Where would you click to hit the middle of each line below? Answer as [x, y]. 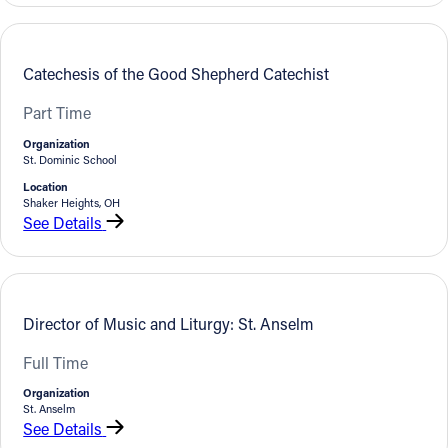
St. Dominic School [70, 159]
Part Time [57, 113]
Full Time [56, 363]
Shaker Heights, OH [72, 202]
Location [46, 186]
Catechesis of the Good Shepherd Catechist [176, 74]
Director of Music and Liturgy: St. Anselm [169, 324]
